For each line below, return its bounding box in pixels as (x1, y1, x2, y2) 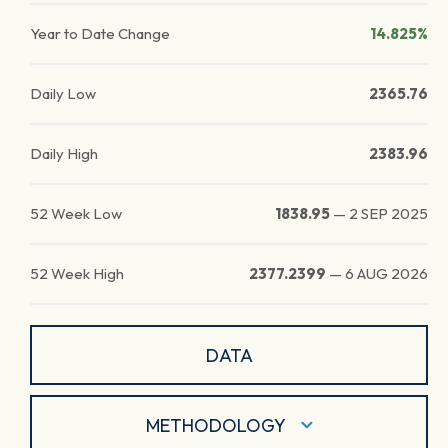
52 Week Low (30, 204, 122, 223)
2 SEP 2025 (349, 204, 428, 223)
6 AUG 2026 (345, 264, 428, 283)
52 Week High (30, 264, 124, 283)
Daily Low (30, 84, 96, 103)
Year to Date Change (30, 24, 170, 43)
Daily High (30, 144, 98, 163)
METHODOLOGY (145, 413, 286, 437)
